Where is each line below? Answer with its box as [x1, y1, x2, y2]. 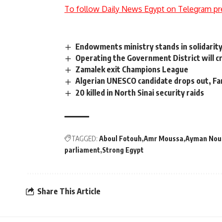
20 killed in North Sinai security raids [75, 87, 205, 98]
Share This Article [37, 186, 101, 197]
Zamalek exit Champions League [75, 64, 189, 75]
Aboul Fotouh [99, 134, 142, 143]
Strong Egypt [102, 145, 144, 154]
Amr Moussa [144, 134, 183, 143]
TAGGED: [71, 134, 98, 143]
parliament [64, 145, 100, 154]
